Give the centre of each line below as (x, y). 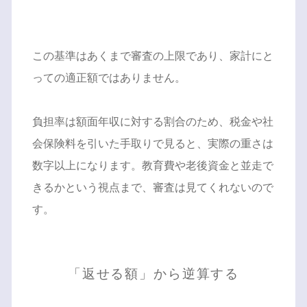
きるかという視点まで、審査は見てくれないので (152, 187)
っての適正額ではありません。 (109, 77)
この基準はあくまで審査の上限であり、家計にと (152, 56)
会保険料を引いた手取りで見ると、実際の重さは (152, 143)
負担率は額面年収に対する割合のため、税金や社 (152, 121)
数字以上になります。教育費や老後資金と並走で (152, 165)
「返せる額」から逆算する (153, 273)
